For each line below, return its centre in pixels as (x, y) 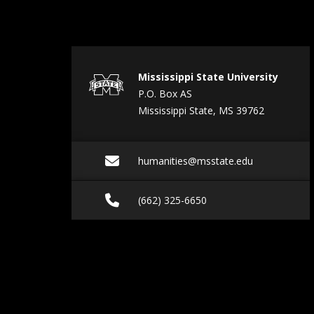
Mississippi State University (208, 77)
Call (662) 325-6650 (195, 199)
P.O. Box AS (165, 94)
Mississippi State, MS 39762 (201, 110)
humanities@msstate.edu (196, 161)
